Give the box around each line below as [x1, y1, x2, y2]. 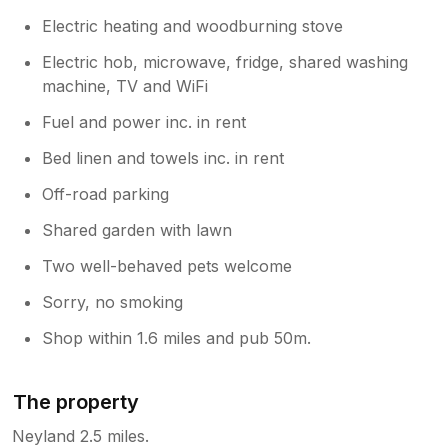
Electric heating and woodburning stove [42, 15, 344, 36]
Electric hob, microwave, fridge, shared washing [42, 51, 409, 72]
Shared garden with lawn [42, 219, 233, 240]
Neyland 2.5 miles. [12, 425, 149, 446]
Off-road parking [42, 183, 170, 204]
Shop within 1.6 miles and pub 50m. [42, 327, 312, 348]
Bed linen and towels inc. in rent [42, 147, 285, 168]
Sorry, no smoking [42, 291, 184, 312]
